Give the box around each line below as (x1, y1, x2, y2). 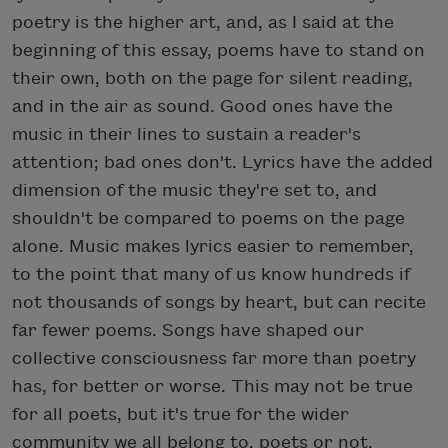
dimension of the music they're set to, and (12, 181, 377, 201)
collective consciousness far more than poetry (12, 349, 416, 369)
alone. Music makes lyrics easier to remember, (12, 237, 414, 257)
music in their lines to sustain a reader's (12, 125, 361, 145)
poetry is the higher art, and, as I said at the (12, 13, 394, 33)
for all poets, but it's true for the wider (12, 405, 349, 425)
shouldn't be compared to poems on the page (12, 209, 405, 229)
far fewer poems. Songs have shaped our (12, 321, 364, 341)
